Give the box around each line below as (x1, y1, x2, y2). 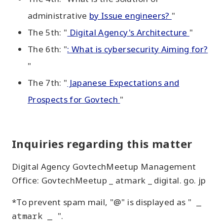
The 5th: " (28, 26, 68, 38)
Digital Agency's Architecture (67, 26, 189, 38)
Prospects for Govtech (28, 93, 120, 105)
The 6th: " (28, 43, 68, 55)
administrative (28, 9, 90, 21)
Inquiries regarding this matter (12, 136, 192, 151)
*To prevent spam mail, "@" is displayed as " (12, 196, 191, 208)
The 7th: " (28, 76, 68, 88)
